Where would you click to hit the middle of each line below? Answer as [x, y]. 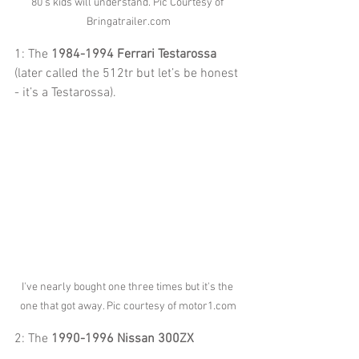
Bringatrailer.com [128, 22]
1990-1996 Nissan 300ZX [124, 339]
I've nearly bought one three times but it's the [128, 288]
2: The [33, 339]
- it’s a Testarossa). [65, 93]
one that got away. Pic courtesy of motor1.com [128, 307]
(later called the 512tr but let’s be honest [128, 73]
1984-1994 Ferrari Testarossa [134, 54]
